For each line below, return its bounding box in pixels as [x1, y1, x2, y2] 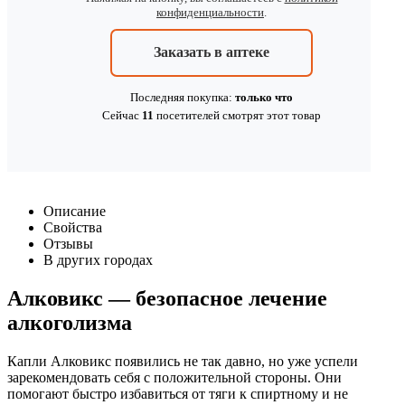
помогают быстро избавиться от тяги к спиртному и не [7, 385, 348, 401]
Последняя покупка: [130, 89, 235, 104]
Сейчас [102, 108, 142, 122]
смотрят [222, 108, 264, 122]
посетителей [156, 108, 220, 122]
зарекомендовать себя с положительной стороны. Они [7, 369, 342, 385]
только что [235, 89, 293, 104]
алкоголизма [7, 310, 132, 334]
